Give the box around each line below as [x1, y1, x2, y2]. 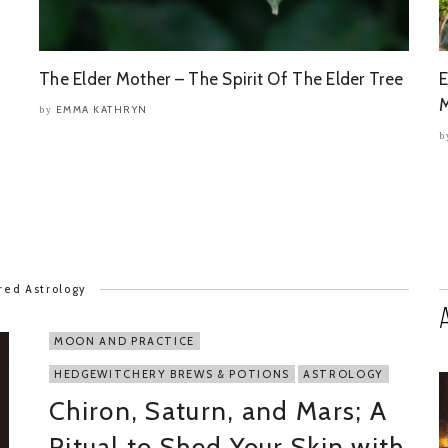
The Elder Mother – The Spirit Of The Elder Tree [39, 69, 404, 89]
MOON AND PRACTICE [54, 334, 196, 348]
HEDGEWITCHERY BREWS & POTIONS [54, 367, 290, 381]
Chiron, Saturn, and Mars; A [49, 395, 388, 427]
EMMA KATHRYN [55, 103, 148, 116]
